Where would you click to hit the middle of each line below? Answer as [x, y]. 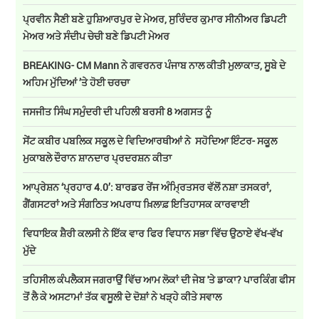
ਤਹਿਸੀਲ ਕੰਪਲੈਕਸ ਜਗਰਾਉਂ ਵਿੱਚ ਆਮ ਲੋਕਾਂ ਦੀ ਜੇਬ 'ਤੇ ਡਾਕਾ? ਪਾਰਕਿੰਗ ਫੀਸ [159, 280]
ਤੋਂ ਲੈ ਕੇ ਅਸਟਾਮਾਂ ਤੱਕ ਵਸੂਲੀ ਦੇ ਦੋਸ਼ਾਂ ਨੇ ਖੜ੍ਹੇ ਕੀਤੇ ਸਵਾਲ [122, 297]
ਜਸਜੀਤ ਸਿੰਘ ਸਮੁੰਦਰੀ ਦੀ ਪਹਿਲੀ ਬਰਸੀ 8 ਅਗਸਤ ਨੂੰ [117, 112]
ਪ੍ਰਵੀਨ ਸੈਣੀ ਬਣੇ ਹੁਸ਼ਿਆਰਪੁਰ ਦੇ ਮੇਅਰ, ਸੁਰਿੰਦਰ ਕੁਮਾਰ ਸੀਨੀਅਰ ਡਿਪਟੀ [155, 19]
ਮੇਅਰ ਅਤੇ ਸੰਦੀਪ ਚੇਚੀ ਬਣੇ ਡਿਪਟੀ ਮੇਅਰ [96, 36]
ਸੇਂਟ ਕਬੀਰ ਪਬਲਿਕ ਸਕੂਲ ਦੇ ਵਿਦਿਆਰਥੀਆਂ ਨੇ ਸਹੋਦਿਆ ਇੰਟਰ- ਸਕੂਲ [150, 141]
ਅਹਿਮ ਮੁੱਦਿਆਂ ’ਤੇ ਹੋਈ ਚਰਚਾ [77, 83]
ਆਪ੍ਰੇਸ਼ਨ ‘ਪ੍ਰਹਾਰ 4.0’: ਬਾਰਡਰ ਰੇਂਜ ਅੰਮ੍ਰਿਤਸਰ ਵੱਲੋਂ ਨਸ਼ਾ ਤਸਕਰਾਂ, [147, 187]
